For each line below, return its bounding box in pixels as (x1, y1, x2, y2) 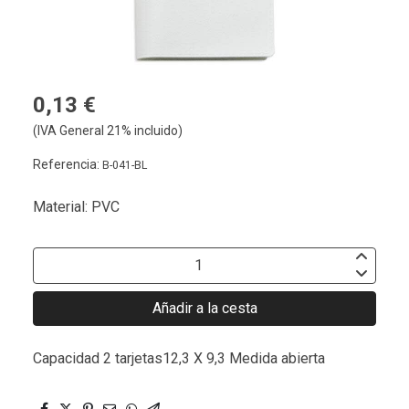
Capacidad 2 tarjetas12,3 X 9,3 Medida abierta (33, 349, 325, 367)
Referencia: (33, 156, 102, 172)
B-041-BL (102, 158, 147, 172)
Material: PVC (33, 197, 120, 215)
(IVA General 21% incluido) (33, 122, 183, 138)
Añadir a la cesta (152, 299, 257, 317)
